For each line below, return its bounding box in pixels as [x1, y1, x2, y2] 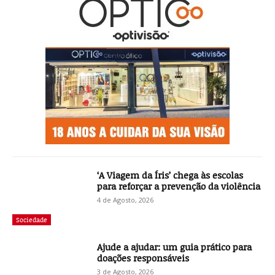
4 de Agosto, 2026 [97, 195, 154, 204]
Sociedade [16, 215, 47, 225]
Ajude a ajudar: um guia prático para [97, 241, 252, 254]
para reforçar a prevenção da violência [97, 179, 261, 192]
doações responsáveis [97, 252, 190, 265]
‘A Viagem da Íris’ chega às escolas [97, 168, 244, 181]
